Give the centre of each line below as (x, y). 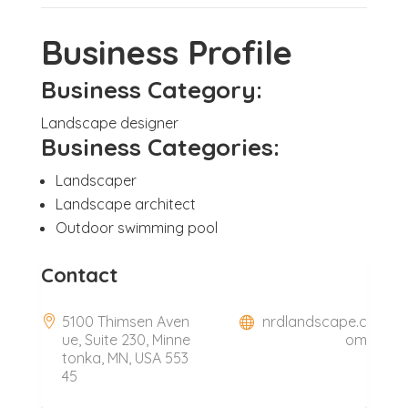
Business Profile (166, 52)
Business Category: (151, 90)
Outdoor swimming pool (136, 228)
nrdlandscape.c (315, 322)
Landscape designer (109, 123)
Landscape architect (125, 204)
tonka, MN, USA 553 (125, 358)
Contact (79, 275)
